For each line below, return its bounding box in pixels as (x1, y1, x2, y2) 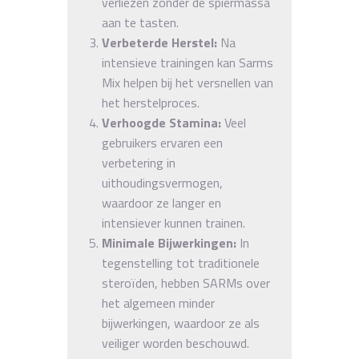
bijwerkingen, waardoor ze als (102, 313, 260, 333)
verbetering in (102, 152, 175, 172)
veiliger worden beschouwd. (102, 333, 249, 353)
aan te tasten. (102, 12, 179, 32)
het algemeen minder (102, 292, 215, 313)
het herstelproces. (102, 92, 200, 112)
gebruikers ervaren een (102, 132, 223, 152)
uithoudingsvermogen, (102, 172, 223, 192)
